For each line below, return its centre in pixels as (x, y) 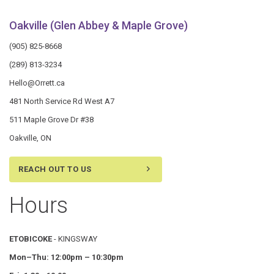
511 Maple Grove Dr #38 (51, 119)
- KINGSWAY (75, 239)
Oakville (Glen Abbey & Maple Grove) (98, 25)
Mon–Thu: (29, 257)
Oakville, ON (30, 138)
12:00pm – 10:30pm (87, 257)
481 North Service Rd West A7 (62, 101)
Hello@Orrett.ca (37, 83)
